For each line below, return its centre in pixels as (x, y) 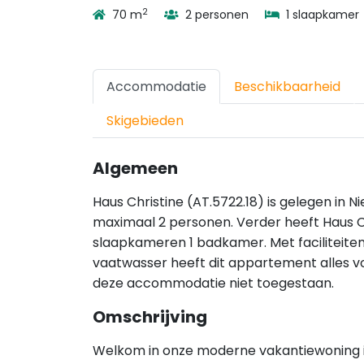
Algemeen (135, 168)
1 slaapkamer (321, 15)
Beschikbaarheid (287, 87)
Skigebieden (145, 121)
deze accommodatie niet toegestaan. (213, 283)
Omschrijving (150, 317)
